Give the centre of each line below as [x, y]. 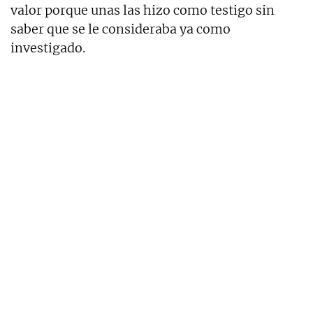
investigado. [48, 48]
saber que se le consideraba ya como [121, 29]
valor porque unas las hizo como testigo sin [143, 10]
